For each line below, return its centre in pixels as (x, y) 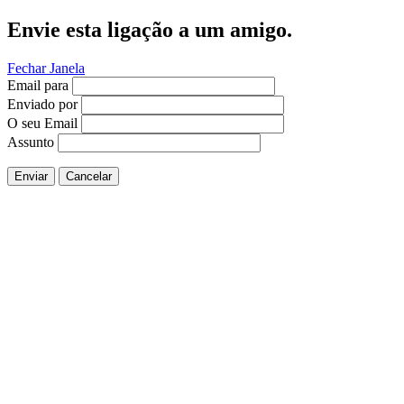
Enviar (31, 176)
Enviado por (42, 104)
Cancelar (89, 176)
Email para (38, 85)
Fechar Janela (46, 68)
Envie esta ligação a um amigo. (150, 29)
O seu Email (42, 123)
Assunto (31, 142)
